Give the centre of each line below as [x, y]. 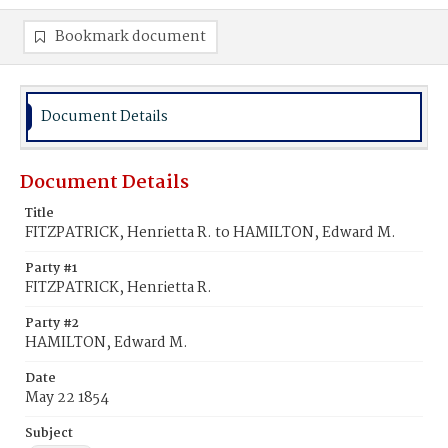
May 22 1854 [67, 398]
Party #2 [52, 323]
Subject [49, 433]
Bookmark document [130, 37]
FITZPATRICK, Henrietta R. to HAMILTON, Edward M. [210, 233]
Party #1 [51, 268]
